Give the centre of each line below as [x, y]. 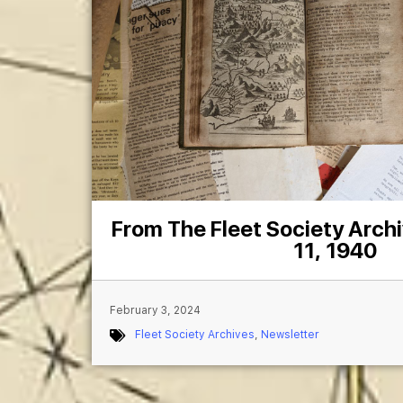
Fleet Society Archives [195, 335]
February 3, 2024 [155, 311]
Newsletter [290, 335]
